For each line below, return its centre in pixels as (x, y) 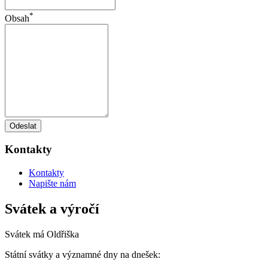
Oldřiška (63, 234)
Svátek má (26, 234)
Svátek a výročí (52, 208)
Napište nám (52, 183)
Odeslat (23, 126)
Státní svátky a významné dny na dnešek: (83, 254)
